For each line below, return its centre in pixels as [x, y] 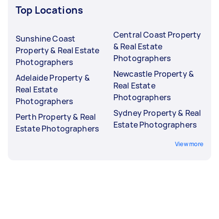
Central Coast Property [157, 34]
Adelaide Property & [53, 77]
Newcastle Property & [154, 74]
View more [189, 144]
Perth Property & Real [56, 117]
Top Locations [49, 10]
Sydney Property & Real [157, 113]
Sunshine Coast [46, 38]
